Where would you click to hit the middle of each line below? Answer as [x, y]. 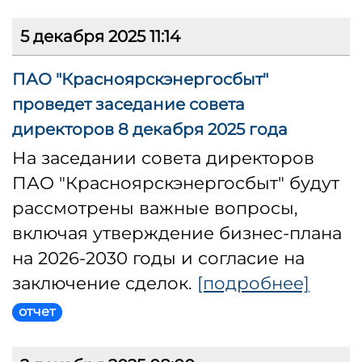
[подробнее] [253, 283]
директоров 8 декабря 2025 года [150, 130]
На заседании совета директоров [163, 158]
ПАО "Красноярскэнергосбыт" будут [176, 183]
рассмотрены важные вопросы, [155, 208]
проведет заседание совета [128, 105]
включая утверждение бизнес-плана [177, 233]
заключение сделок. [105, 283]
